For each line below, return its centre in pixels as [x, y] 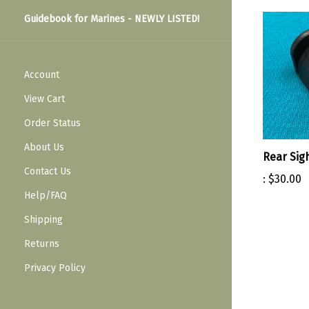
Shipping [43, 220]
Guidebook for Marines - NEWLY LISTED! [112, 19]
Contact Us [48, 172]
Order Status [52, 123]
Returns [42, 244]
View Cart [44, 99]
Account [42, 75]
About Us [44, 148]
